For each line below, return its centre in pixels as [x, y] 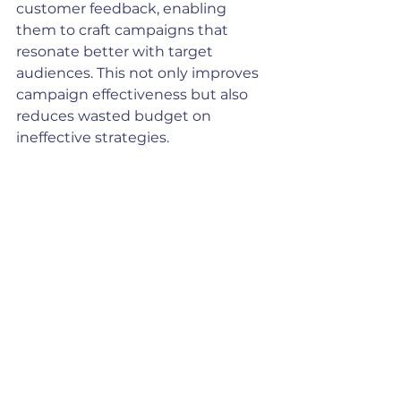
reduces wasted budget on [115, 116]
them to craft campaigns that [124, 30]
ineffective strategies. [93, 137]
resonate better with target [116, 51]
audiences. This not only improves [139, 73]
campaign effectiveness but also [134, 94]
